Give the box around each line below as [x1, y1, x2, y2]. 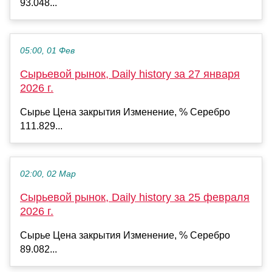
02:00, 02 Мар [20, 169, 76, 178]
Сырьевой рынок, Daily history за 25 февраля [20, 191, 250, 203]
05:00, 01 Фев [20, 46, 75, 55]
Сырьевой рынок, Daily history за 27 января [20, 67, 240, 80]
